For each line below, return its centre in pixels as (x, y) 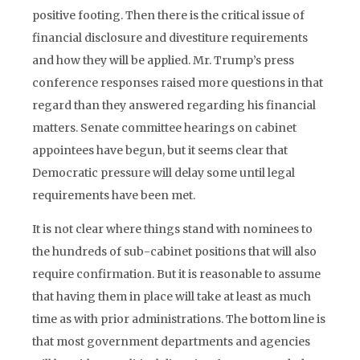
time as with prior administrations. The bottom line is (179, 319)
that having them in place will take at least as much (172, 297)
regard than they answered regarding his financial (174, 105)
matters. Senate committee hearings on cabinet (164, 128)
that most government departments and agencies (171, 342)
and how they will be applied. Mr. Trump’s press (163, 60)
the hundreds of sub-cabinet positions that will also (174, 252)
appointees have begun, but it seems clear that (160, 150)
